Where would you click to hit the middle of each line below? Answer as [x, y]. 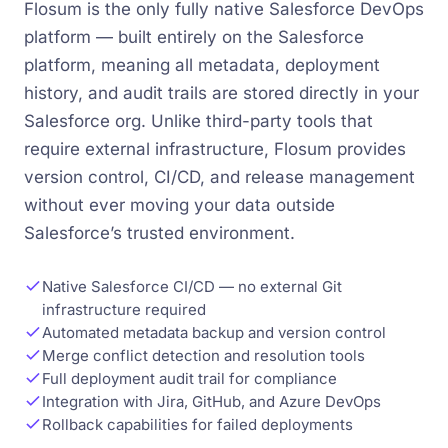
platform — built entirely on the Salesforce [194, 37]
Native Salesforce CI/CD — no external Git [192, 286]
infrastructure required [124, 309]
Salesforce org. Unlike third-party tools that [198, 121]
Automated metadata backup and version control [214, 332]
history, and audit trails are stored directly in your [221, 93]
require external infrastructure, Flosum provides [215, 149]
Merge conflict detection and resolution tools [203, 355]
